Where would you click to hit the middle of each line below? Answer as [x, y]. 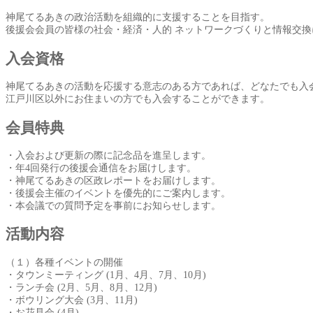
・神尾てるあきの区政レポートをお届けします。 [113, 180]
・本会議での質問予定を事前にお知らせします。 [113, 205]
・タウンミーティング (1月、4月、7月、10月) [106, 275]
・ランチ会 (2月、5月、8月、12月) [81, 287]
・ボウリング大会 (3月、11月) [72, 300]
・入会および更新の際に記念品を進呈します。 [108, 155]
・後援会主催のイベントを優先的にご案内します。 [118, 193]
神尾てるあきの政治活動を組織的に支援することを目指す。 [138, 17]
